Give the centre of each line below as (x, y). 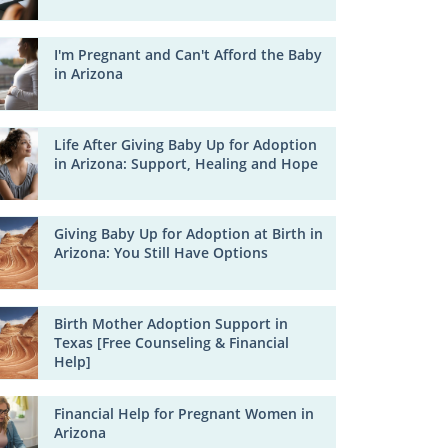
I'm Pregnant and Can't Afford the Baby (188, 55)
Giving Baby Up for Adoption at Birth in (189, 234)
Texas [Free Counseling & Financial (172, 343)
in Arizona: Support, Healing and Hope (186, 163)
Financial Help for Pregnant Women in (184, 413)
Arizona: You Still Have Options (161, 253)
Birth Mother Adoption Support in (171, 324)
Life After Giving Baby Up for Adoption (186, 144)
